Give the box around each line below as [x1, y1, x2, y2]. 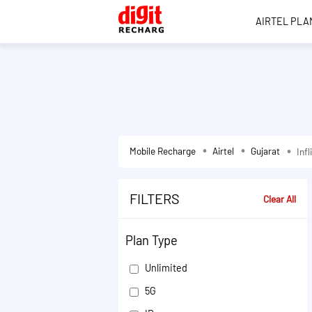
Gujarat [251, 145, 280, 157]
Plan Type [125, 233, 178, 248]
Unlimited [143, 262, 187, 274]
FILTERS [130, 190, 180, 207]
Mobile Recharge [130, 145, 196, 157]
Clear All [263, 192, 297, 205]
